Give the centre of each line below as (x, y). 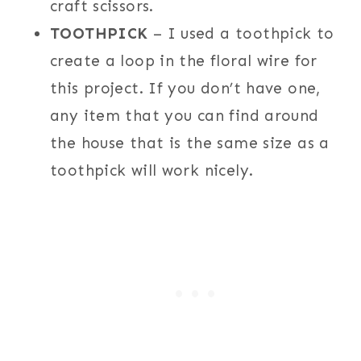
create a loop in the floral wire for (184, 60)
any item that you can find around (185, 115)
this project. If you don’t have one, (185, 88)
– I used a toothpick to (241, 33)
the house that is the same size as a (190, 143)
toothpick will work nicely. (152, 170)
